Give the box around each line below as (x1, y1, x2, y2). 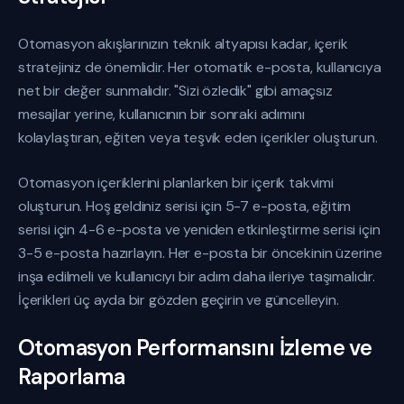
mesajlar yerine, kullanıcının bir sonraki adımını (18, 105, 305, 124)
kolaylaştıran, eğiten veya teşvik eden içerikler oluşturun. (18, 128, 378, 147)
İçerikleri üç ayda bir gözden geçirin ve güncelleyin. (18, 290, 339, 309)
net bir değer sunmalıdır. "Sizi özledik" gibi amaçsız (18, 81, 333, 100)
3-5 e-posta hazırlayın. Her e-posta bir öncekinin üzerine (18, 243, 382, 262)
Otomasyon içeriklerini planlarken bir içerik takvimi (18, 173, 334, 192)
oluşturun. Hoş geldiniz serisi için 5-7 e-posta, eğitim (18, 197, 352, 216)
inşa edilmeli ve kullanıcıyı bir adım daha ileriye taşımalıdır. (18, 267, 375, 286)
